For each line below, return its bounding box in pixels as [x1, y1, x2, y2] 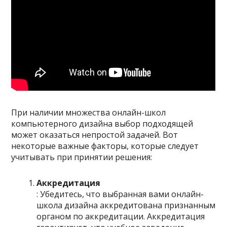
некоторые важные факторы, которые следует [11, 140, 199, 152]
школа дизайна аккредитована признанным [36, 200, 216, 211]
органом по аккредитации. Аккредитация [36, 211, 205, 222]
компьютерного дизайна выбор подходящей [11, 118, 194, 130]
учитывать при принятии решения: [11, 152, 153, 163]
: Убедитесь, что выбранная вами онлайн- [36, 188, 204, 200]
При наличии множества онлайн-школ [11, 107, 166, 119]
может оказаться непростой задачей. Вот [11, 129, 178, 141]
